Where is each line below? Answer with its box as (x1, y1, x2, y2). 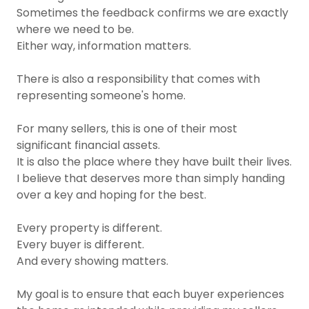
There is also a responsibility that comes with (17, 71, 260, 87)
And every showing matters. (17, 253, 168, 269)
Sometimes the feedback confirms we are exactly (17, 5, 288, 21)
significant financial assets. (17, 137, 160, 153)
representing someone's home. (17, 88, 186, 103)
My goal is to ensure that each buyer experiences (17, 286, 284, 302)
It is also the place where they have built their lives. (17, 154, 292, 170)
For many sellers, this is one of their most (17, 121, 237, 137)
